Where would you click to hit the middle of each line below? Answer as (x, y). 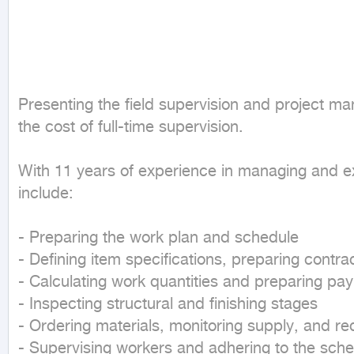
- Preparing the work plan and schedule (158, 239)
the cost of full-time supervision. (131, 128)
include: (46, 195)
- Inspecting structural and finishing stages (168, 305)
